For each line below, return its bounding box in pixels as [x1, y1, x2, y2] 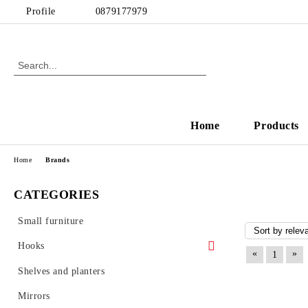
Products [254, 120, 299, 131]
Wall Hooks [32, 265, 81, 276]
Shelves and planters [18, 266, 105, 276]
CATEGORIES [14, 188, 100, 201]
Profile [26, 6, 56, 16]
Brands [45, 155, 70, 164]
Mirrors [18, 291, 50, 301]
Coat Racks [32, 290, 79, 300]
